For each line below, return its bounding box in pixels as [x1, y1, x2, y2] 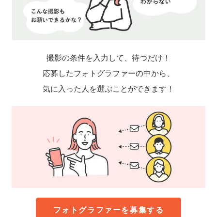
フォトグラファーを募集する [53, 205, 164, 215]
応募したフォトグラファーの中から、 [43, 68, 174, 78]
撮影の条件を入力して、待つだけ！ [46, 53, 170, 63]
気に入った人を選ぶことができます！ [43, 84, 174, 94]
